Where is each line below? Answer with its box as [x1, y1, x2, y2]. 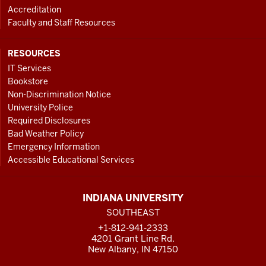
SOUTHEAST [106, 206, 160, 218]
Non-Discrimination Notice [8, 88, 111, 100]
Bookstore [8, 75, 48, 87]
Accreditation [8, 4, 61, 15]
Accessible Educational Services [8, 154, 134, 165]
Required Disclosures [8, 115, 90, 126]
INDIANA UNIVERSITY [83, 191, 183, 204]
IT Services [8, 62, 51, 74]
